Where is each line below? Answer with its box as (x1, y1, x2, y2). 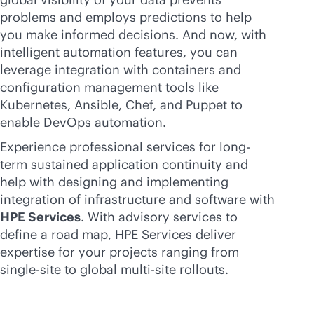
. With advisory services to (81, 209, 238, 225)
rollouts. (176, 261, 228, 278)
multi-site (121, 261, 176, 278)
